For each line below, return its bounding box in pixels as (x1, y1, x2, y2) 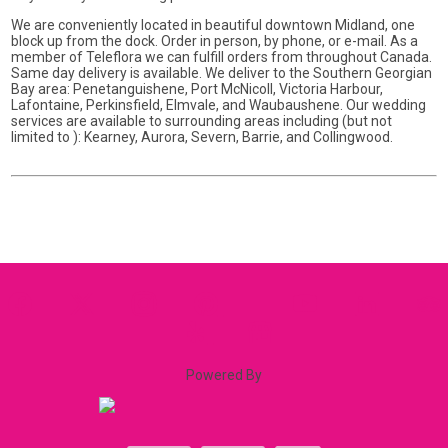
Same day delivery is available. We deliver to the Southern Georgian (11, 64, 433, 81)
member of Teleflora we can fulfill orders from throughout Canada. (11, 48, 433, 65)
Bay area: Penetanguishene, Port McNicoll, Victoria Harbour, (11, 80, 384, 97)
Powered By (186, 366, 262, 383)
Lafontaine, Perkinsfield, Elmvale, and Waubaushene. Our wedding (11, 96, 427, 113)
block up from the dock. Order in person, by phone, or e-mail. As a (11, 32, 419, 49)
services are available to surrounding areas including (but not (11, 112, 393, 129)
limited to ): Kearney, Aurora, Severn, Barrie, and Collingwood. (11, 128, 394, 145)
